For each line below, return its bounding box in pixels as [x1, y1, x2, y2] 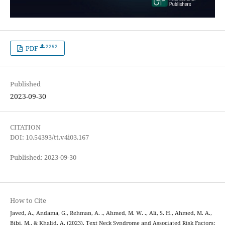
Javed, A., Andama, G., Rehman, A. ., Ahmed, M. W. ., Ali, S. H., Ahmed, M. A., [10, 209, 212, 216]
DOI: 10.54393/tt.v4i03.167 [10, 132, 89, 142]
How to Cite [10, 195, 46, 205]
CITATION [10, 122, 41, 132]
